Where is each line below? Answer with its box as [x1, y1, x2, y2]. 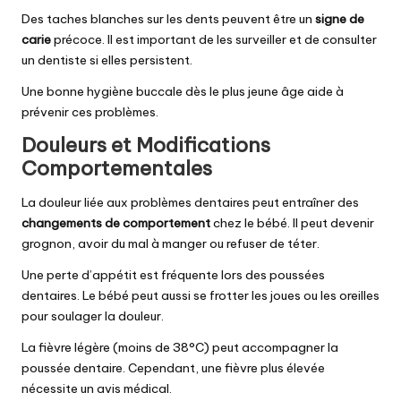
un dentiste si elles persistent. [21, 51, 192, 68]
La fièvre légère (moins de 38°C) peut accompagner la [21, 339, 338, 356]
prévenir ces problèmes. [21, 103, 158, 120]
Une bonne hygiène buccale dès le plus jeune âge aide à [21, 82, 344, 99]
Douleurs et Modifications [21, 132, 270, 158]
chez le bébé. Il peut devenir [210, 215, 374, 232]
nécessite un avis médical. [21, 380, 172, 397]
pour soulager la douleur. [21, 308, 164, 325]
